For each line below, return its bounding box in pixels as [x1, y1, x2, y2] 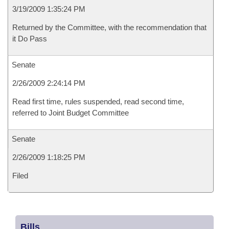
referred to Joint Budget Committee [12, 108, 129, 117]
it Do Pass [12, 34, 47, 43]
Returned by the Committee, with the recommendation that [12, 23, 207, 32]
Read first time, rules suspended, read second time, [12, 97, 184, 106]
